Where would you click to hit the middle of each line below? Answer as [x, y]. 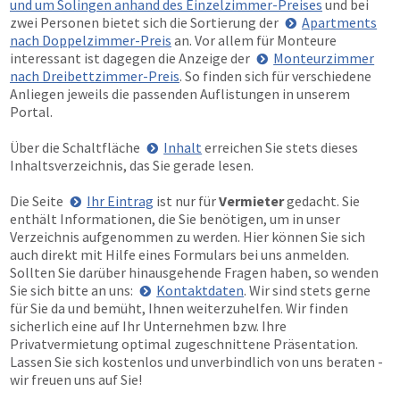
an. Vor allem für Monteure [254, 40]
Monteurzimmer [324, 58]
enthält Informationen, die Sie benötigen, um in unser [175, 219]
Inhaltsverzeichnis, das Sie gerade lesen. [132, 165]
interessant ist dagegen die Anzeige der [131, 58]
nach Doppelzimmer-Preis [91, 40]
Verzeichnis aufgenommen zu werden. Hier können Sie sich [187, 237]
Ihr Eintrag [121, 201]
